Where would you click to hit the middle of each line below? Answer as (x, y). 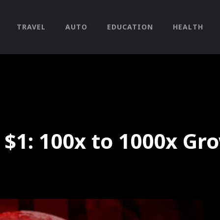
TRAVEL (31, 27)
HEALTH (188, 27)
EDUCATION (130, 27)
